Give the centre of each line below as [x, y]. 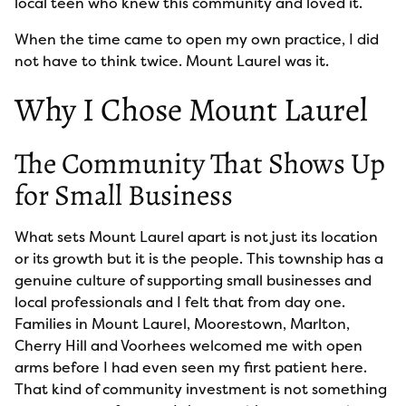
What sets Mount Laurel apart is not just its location [196, 237]
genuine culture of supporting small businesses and [193, 280]
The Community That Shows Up [200, 163]
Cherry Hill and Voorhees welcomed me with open [188, 345]
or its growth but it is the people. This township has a [199, 258]
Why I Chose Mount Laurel [191, 109]
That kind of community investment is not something [201, 389]
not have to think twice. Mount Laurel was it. [172, 61]
